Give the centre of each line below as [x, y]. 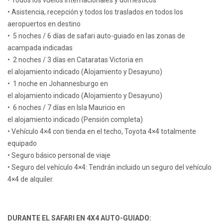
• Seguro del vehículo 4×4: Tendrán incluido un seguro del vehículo [110, 167]
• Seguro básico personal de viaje [59, 156]
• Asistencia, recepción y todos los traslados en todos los [95, 12]
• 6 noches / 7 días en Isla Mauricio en [66, 108]
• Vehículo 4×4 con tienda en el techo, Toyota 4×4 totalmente [102, 132]
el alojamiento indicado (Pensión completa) [75, 120]
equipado [22, 144]
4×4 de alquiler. [31, 179]
